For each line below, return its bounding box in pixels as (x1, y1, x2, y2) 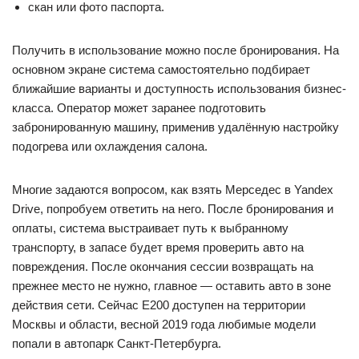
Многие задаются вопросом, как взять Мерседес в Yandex (12, 183, 333, 196)
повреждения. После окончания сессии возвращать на (12, 260, 313, 273)
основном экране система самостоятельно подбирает (12, 63, 310, 76)
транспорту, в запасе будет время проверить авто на (12, 240, 304, 254)
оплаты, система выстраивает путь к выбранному (12, 221, 288, 235)
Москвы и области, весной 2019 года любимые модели (12, 317, 316, 331)
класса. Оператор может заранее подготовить (12, 101, 266, 115)
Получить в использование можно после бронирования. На (12, 43, 339, 57)
